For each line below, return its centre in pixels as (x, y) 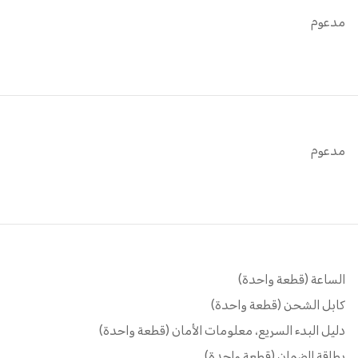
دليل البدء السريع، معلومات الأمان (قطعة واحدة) (222, 332)
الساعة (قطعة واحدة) (292, 281)
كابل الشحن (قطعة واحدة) (278, 307)
